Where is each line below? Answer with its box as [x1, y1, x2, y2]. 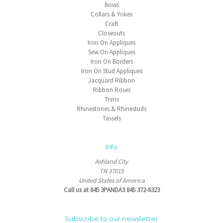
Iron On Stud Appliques [81, 67, 142, 76]
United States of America [78, 176, 145, 185]
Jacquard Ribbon [88, 76, 135, 85]
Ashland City [95, 157, 128, 166]
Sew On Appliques [88, 48, 135, 57]
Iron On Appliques [88, 38, 135, 47]
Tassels [102, 114, 121, 123]
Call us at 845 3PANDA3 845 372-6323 [63, 186, 160, 195]
